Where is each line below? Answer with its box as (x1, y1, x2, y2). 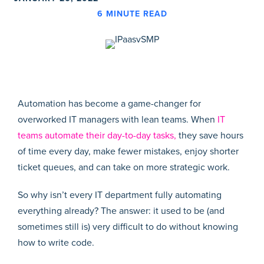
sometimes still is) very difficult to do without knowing (18, 220, 238, 233)
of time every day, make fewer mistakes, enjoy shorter (18, 145, 239, 157)
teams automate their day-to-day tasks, (18, 129, 176, 141)
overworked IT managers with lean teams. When (18, 113, 217, 126)
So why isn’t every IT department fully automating (18, 189, 222, 201)
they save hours (176, 129, 243, 141)
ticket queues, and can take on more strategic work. (18, 161, 230, 173)
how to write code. (18, 236, 94, 249)
